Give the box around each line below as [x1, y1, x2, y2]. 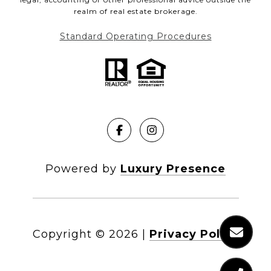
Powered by [45, 162, 120, 175]
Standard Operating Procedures [59, 30, 212, 42]
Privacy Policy [149, 227, 239, 241]
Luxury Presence [120, 162, 226, 175]
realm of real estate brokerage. [73, 6, 198, 16]
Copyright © [32, 227, 105, 241]
